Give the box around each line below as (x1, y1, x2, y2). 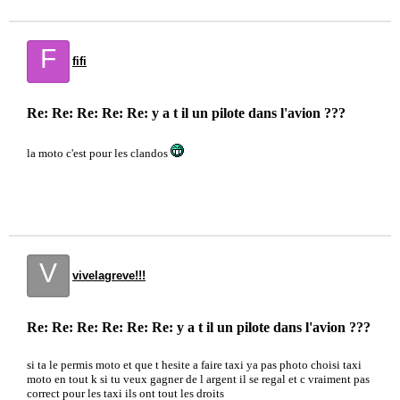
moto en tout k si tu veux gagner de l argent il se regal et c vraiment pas (27, 372, 370, 386)
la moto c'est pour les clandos (27, 146, 171, 160)
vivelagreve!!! (72, 269, 146, 282)
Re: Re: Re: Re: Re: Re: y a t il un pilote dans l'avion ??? (27, 320, 371, 335)
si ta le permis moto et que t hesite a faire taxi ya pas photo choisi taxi (27, 358, 362, 371)
